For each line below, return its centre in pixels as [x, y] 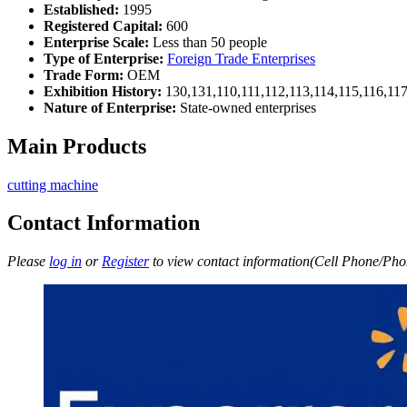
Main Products [77, 146]
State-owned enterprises [246, 107]
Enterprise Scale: [96, 42]
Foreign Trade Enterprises [241, 58]
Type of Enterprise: [104, 58]
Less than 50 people [208, 42]
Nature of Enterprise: [110, 107]
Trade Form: [84, 74]
